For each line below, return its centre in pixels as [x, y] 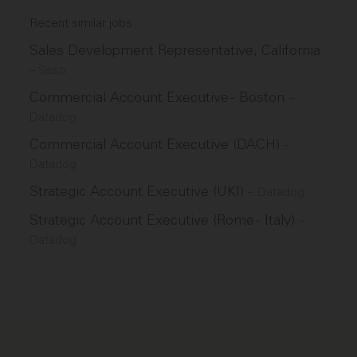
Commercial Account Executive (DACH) [157, 144]
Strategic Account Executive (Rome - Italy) [165, 220]
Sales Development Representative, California [175, 50]
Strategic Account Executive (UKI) [139, 191]
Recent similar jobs [81, 23]
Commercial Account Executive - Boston [159, 97]
